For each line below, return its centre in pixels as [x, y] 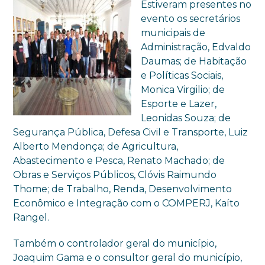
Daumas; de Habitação [194, 61]
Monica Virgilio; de [183, 89]
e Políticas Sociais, [182, 75]
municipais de [173, 33]
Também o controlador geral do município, [115, 243]
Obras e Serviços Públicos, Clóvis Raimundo [115, 174]
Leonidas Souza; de [186, 118]
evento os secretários [191, 18]
